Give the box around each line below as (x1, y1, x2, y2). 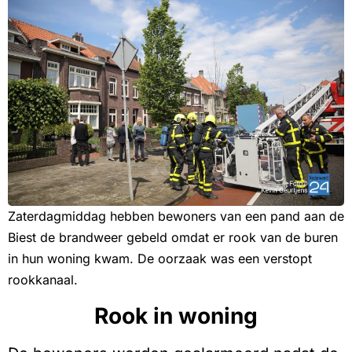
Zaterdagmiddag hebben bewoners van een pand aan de (8, 207, 344, 224)
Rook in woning (94, 302, 258, 329)
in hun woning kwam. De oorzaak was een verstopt (8, 250, 312, 266)
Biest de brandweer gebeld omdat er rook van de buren (8, 229, 338, 245)
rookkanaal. (8, 271, 78, 288)
